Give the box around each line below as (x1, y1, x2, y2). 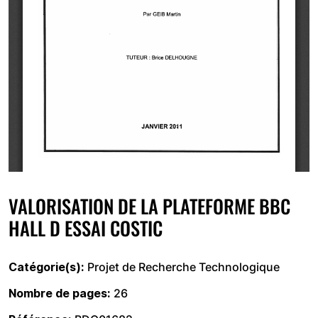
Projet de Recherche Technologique (87, 260, 280, 274)
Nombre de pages (9, 286, 107, 300)
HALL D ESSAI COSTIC (9, 214, 163, 242)
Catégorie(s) (9, 260, 81, 274)
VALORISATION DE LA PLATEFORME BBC (9, 192, 290, 220)
